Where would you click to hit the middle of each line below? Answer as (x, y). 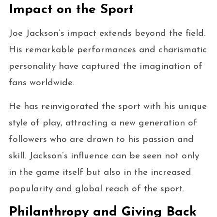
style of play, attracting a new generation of (103, 123)
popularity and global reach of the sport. (96, 189)
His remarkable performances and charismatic (108, 50)
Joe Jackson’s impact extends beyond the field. (107, 33)
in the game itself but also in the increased (100, 172)
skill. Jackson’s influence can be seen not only (104, 156)
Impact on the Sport (71, 10)
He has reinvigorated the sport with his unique (108, 107)
